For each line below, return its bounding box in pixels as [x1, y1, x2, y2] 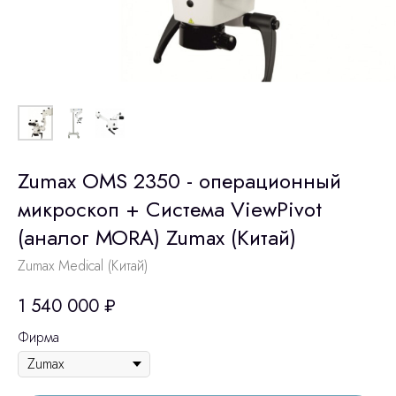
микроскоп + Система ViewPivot [18, 194, 322, 225]
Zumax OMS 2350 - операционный [18, 165, 341, 196]
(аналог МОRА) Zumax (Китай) [18, 222, 296, 253]
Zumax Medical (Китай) [18, 255, 148, 276]
